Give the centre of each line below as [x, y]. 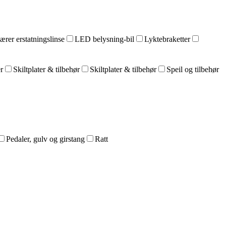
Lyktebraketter [167, 39]
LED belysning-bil [104, 39]
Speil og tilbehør [193, 69]
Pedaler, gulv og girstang [45, 139]
